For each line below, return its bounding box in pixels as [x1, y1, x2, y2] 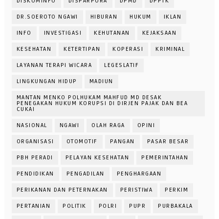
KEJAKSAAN [142, 29, 177, 37]
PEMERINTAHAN [141, 154, 189, 162]
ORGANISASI [16, 138, 54, 146]
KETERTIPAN [64, 45, 101, 53]
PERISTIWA [120, 186, 153, 194]
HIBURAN [90, 13, 118, 21]
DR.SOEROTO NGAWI [16, 13, 78, 21]
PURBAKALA [158, 202, 193, 210]
